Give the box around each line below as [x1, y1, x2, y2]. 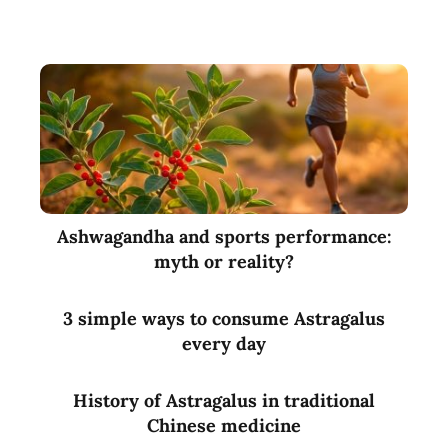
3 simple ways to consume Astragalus [63, 307, 385, 331]
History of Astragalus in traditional [73, 389, 375, 413]
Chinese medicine [147, 414, 301, 438]
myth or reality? [154, 250, 294, 274]
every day [182, 332, 266, 356]
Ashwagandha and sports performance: [56, 225, 392, 249]
